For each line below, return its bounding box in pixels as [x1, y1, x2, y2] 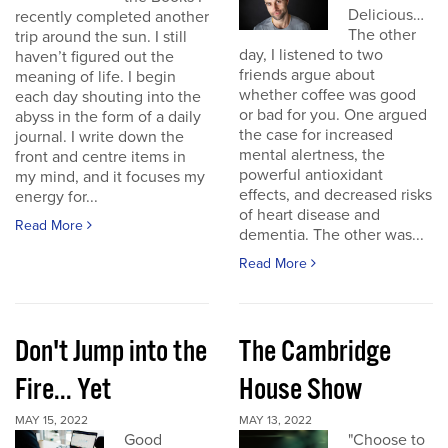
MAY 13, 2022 [239, 413, 312, 427]
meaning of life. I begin [15, 67, 176, 87]
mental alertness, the [239, 145, 385, 165]
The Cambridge [239, 333, 391, 372]
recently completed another [15, 7, 209, 27]
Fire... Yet [15, 371, 111, 410]
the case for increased [239, 125, 393, 145]
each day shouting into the [15, 87, 201, 107]
